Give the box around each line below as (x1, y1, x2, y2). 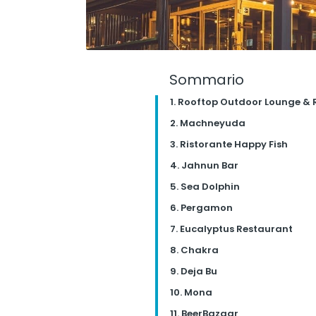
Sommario (169, 70, 244, 90)
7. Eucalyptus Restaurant (169, 222, 293, 236)
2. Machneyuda (169, 116, 245, 130)
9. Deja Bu (169, 265, 217, 278)
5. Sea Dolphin (169, 180, 240, 193)
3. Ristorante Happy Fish (169, 138, 288, 151)
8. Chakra (169, 243, 219, 257)
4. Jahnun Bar (169, 159, 238, 172)
